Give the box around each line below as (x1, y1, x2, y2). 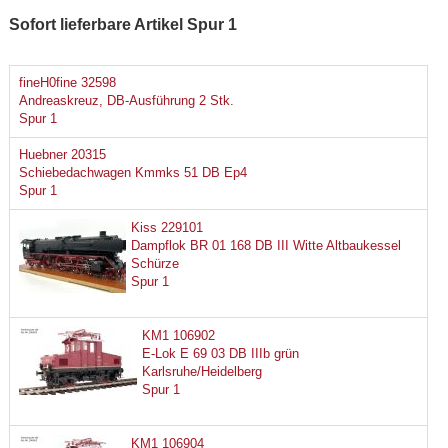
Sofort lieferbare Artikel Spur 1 (8, 15, 237, 33)
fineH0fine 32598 (18, 75, 116, 91)
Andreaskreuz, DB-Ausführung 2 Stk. (18, 93, 234, 109)
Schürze (130, 255, 179, 271)
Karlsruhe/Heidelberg (141, 363, 262, 379)
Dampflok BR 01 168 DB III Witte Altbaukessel (130, 237, 401, 253)
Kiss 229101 (130, 219, 203, 235)
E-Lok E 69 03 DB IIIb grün (141, 345, 299, 361)
